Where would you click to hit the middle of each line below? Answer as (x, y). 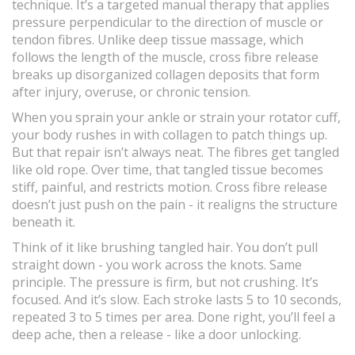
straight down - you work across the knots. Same (157, 265)
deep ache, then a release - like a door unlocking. (157, 335)
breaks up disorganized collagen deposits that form (166, 75)
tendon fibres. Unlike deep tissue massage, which (158, 40)
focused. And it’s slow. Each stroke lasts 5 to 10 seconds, (177, 300)
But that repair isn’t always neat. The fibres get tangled (176, 153)
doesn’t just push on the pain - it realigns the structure (175, 205)
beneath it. (44, 222)
